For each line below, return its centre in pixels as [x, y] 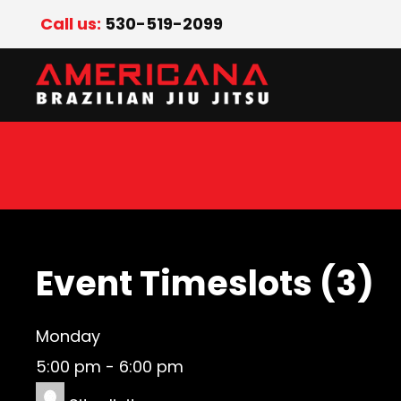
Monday [68, 336]
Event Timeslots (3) [205, 283]
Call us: [73, 24]
